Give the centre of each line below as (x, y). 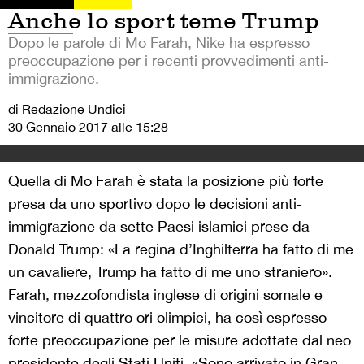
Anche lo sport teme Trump (164, 20)
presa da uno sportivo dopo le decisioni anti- (155, 203)
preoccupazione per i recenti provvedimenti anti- (169, 60)
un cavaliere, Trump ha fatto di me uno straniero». (170, 271)
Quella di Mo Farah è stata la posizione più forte (166, 180)
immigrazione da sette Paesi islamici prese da (159, 226)
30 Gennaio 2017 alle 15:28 (88, 126)
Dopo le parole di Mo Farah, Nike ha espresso (159, 42)
